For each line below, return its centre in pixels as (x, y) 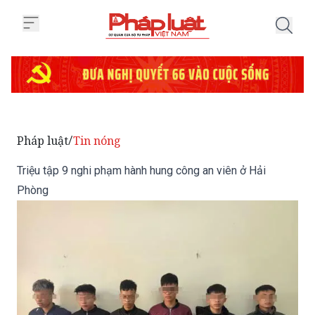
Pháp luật (43, 104)
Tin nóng (97, 104)
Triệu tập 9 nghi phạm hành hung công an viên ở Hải (141, 134)
